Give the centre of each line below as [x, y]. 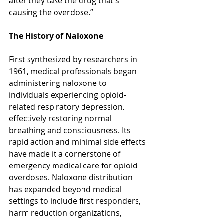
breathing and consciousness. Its [71, 130]
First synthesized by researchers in [74, 59]
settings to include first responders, [76, 201]
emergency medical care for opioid [74, 165]
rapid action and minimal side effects [78, 142]
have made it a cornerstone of [66, 153]
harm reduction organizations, [66, 212]
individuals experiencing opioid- [68, 95]
